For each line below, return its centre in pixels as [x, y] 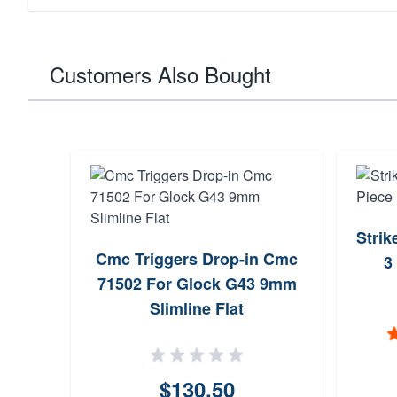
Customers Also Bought [160, 74]
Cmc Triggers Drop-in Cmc [197, 259]
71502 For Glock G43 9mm [197, 284]
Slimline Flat [197, 308]
